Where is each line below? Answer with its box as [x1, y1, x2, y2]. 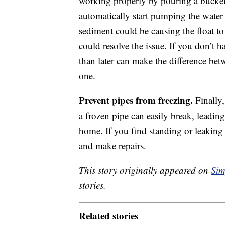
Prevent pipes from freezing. [79, 93, 193, 107]
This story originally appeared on [79, 164, 211, 177]
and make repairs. [79, 139, 146, 152]
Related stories [79, 208, 138, 222]
